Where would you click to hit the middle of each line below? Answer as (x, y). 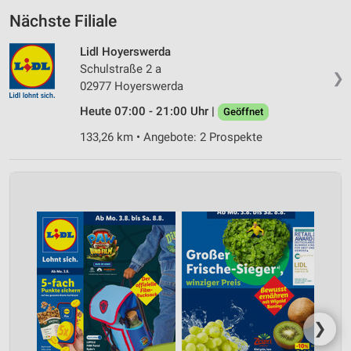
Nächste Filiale (63, 21)
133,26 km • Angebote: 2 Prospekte (171, 137)
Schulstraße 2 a (121, 69)
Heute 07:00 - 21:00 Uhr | (149, 111)
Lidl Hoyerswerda (125, 51)
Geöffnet (243, 111)
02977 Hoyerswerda (132, 86)
